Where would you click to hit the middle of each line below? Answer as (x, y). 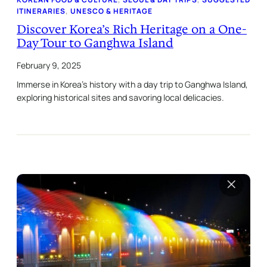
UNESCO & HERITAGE (111, 11)
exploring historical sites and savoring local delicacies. (120, 98)
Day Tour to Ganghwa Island (95, 43)
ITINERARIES (41, 11)
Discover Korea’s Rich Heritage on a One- (132, 30)
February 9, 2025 (49, 66)
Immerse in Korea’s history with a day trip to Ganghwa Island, (132, 85)
